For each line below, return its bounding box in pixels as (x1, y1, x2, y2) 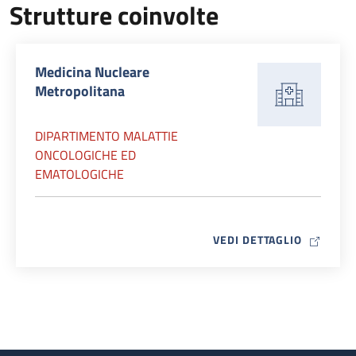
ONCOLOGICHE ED (35, 145, 136, 164)
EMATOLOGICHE (35, 164, 124, 184)
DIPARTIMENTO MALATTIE (35, 126, 178, 145)
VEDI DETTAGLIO (213, 231, 302, 248)
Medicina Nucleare (35, 61, 149, 83)
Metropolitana (35, 80, 125, 102)
